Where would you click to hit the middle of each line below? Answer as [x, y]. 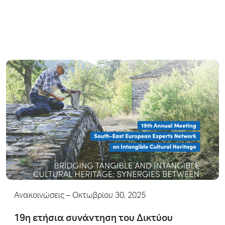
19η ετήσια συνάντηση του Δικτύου [93, 218]
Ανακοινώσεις [39, 196]
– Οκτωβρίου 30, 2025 [105, 196]
